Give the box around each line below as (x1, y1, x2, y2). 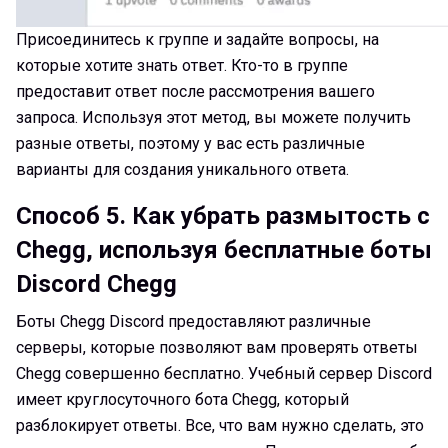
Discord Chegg (16, 269, 177, 298)
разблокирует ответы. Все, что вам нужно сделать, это (16, 415, 424, 435)
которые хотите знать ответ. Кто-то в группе (16, 55, 348, 75)
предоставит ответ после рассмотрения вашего (16, 81, 375, 101)
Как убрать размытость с (126, 201, 430, 230)
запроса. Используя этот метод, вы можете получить (16, 107, 411, 127)
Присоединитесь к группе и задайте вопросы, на (16, 29, 379, 49)
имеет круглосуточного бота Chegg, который (16, 389, 349, 409)
